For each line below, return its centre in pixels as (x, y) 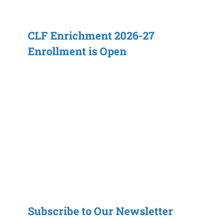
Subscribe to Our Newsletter (100, 211)
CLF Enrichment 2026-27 (91, 35)
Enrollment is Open (77, 51)
